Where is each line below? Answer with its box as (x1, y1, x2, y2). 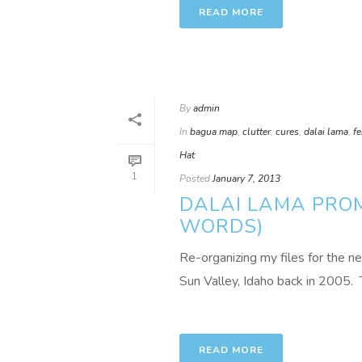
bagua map (190, 125, 238, 138)
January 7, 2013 (213, 172, 280, 185)
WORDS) (179, 213, 263, 239)
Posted (179, 172, 210, 185)
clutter (242, 125, 271, 138)
